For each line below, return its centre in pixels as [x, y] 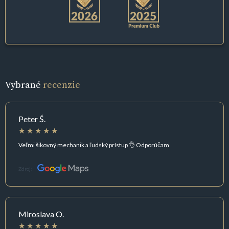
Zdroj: [25, 169]
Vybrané [24, 85]
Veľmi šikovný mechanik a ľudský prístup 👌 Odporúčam [94, 145]
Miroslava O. [41, 214]
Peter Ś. [32, 119]
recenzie [62, 85]
